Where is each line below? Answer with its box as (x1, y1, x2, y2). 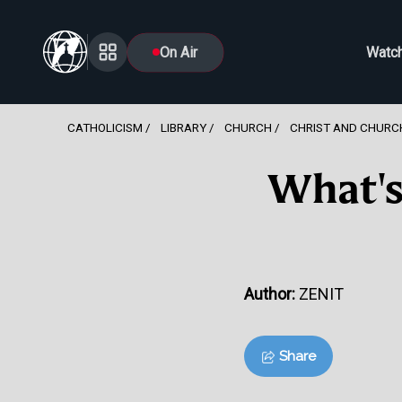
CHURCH (223, 120, 272, 135)
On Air (160, 43, 198, 61)
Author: (244, 284, 299, 303)
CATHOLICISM (67, 120, 144, 135)
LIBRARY (161, 120, 207, 135)
